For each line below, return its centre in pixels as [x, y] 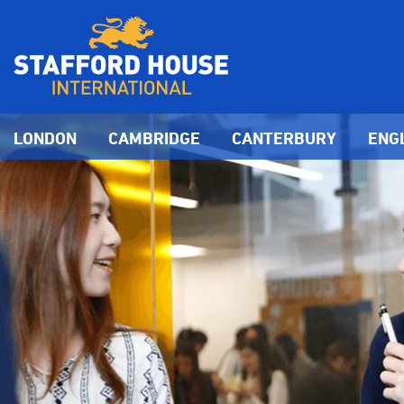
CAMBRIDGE [154, 138]
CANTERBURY [284, 138]
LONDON [45, 138]
